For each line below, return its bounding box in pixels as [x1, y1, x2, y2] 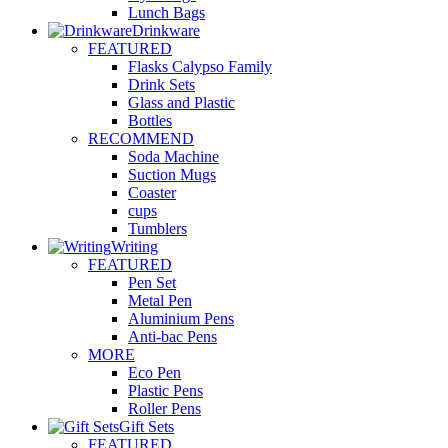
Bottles [128, 111, 172, 129]
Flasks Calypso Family [128, 57, 272, 75]
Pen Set [128, 273, 176, 291]
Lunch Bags [128, 3, 205, 21]
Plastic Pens [128, 381, 203, 399]
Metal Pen [128, 291, 192, 309]
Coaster [128, 183, 176, 201]
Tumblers [128, 219, 187, 237]
